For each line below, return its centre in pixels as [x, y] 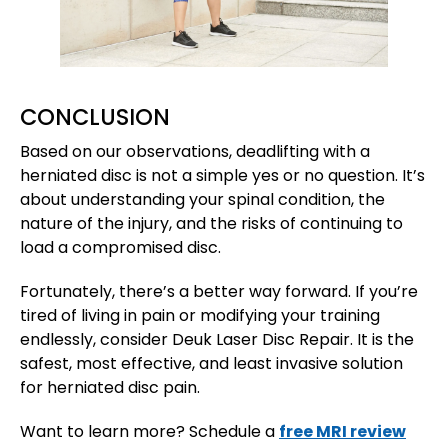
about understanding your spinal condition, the [202, 200]
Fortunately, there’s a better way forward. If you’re [219, 292]
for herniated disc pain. [110, 388]
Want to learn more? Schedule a [149, 432]
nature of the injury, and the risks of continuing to [211, 224]
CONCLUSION [95, 117]
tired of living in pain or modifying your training [200, 316]
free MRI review [342, 432]
